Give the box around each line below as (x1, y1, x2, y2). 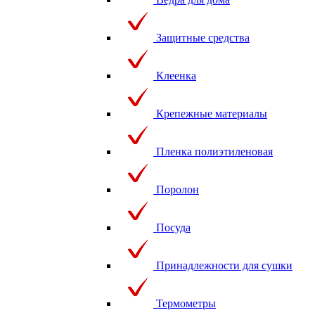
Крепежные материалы (156, 107, 267, 120)
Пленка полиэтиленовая (156, 145, 273, 157)
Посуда (156, 221, 191, 233)
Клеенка (156, 69, 196, 82)
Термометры (156, 297, 216, 309)
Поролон (156, 183, 199, 195)
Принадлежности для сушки (156, 259, 292, 271)
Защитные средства (156, 31, 250, 44)
